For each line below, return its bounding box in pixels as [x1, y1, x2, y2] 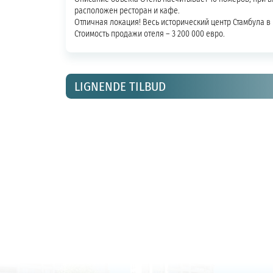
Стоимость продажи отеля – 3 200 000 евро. [74, 27, 225, 40]
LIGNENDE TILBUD [74, 76, 166, 95]
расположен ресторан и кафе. [74, 4, 180, 16]
